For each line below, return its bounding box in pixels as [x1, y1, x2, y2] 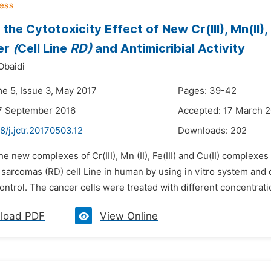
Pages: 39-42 [178, 85, 237, 96]
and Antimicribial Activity [92, 41, 245, 56]
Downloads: [178, 125, 230, 136]
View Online [100, 210, 158, 222]
